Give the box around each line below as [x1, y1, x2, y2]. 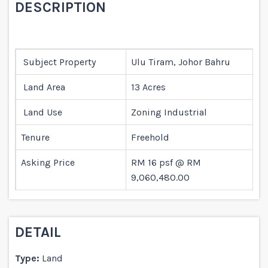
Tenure [21, 131, 50, 143]
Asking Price [21, 156, 75, 168]
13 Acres [131, 81, 166, 93]
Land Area [21, 81, 65, 93]
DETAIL [15, 223, 61, 240]
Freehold [131, 131, 169, 143]
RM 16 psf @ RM [131, 156, 201, 168]
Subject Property [21, 56, 96, 68]
